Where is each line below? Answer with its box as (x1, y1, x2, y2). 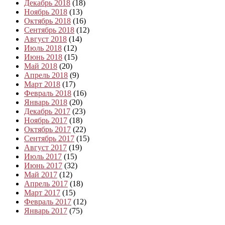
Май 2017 (24, 170, 57, 179)
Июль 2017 (24, 152, 62, 161)
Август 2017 (24, 143, 67, 152)
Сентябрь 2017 (24, 134, 74, 143)
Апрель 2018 (24, 70, 68, 79)
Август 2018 (24, 34, 67, 43)
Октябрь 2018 (24, 16, 71, 25)
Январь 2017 (24, 206, 67, 215)
